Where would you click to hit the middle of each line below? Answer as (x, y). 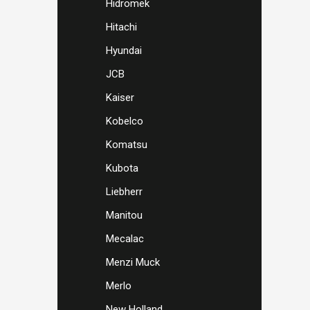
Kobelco (125, 121)
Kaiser (120, 98)
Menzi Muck (133, 262)
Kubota (122, 168)
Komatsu (127, 145)
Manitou (124, 215)
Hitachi (121, 27)
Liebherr (124, 192)
